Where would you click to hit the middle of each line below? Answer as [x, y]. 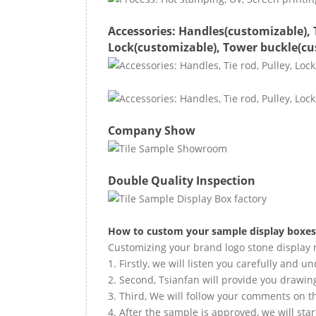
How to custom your [160, 231]
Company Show [152, 131]
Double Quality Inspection [182, 181]
